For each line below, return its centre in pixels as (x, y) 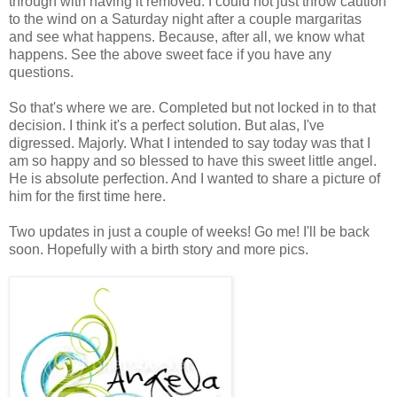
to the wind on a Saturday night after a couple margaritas (185, 19)
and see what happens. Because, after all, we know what (187, 36)
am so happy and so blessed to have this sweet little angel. (193, 160)
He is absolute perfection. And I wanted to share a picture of (195, 178)
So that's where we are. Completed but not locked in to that (192, 107)
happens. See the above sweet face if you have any (170, 54)
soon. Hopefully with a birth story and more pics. (159, 249)
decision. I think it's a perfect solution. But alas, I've (167, 125)
